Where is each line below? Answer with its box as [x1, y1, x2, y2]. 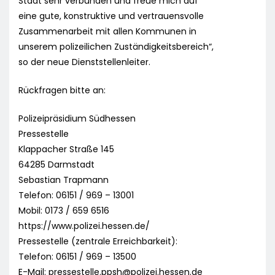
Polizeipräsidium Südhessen [18, 112, 136, 125]
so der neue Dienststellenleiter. [18, 56, 150, 69]
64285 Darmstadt [18, 158, 95, 171]
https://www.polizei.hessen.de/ [18, 220, 150, 233]
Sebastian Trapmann [18, 174, 109, 187]
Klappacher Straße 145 [18, 143, 114, 156]
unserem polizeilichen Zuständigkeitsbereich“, [18, 41, 214, 53]
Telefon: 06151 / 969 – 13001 [18, 189, 134, 202]
